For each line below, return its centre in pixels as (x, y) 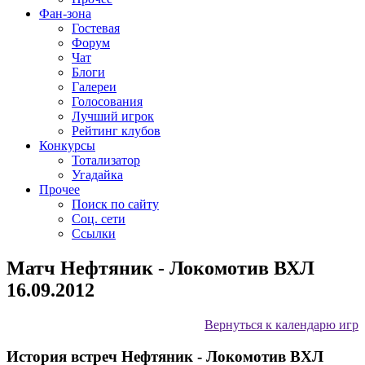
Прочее (59, 189)
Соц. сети (99, 219)
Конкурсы (67, 145)
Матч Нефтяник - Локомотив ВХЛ (161, 268)
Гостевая (96, 28)
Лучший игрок (113, 116)
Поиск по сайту (115, 204)
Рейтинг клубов (116, 131)
